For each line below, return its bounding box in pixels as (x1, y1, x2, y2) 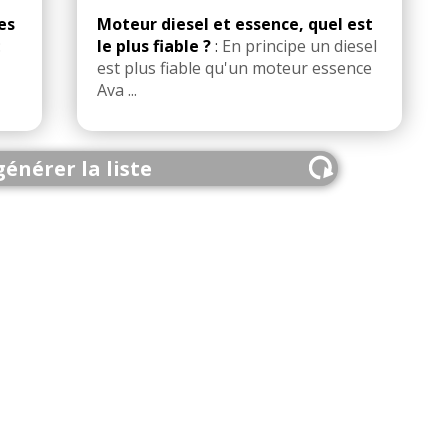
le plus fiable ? (97, 35, 211, 58)
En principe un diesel (222, 35, 377, 58)
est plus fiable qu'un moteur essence (97, 57, 372, 80)
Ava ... (97, 79, 137, 102)
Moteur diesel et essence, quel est (97, 13, 373, 36)
